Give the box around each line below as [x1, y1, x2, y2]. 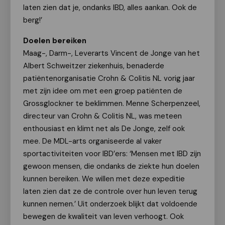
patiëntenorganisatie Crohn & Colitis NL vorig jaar [23, 73, 195, 83]
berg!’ [23, 15, 42, 25]
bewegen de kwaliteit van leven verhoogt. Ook [23, 211, 184, 221]
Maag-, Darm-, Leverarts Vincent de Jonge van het [23, 48, 200, 58]
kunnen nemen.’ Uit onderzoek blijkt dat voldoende [23, 199, 197, 209]
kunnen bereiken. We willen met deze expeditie [23, 174, 185, 184]
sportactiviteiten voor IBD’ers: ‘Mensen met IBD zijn [23, 149, 201, 159]
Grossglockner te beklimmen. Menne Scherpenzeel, [23, 98, 200, 108]
